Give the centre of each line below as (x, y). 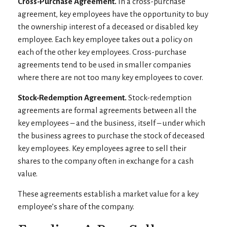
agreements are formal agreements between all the (107, 110)
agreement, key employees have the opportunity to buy (113, 14)
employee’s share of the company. (76, 206)
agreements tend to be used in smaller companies (104, 65)
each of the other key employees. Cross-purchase (102, 52)
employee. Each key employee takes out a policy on (105, 39)
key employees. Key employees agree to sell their (102, 148)
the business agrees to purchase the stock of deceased (111, 136)
